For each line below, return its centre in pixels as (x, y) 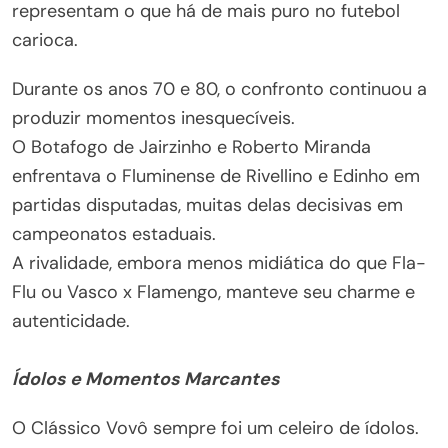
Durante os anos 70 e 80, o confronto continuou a (219, 89)
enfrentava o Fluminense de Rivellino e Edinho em (216, 176)
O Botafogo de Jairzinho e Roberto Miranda (191, 147)
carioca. (45, 40)
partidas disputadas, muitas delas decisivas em (207, 205)
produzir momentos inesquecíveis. (153, 118)
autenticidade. (71, 321)
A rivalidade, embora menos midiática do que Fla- (219, 263)
